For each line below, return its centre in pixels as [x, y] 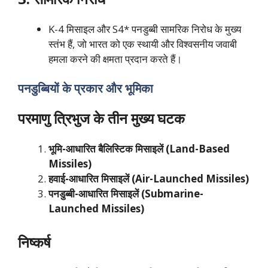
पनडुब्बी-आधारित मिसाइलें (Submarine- [126, 194]
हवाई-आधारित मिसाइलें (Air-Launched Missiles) [149, 179]
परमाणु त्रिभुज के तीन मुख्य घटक [103, 118]
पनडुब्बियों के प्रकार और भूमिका [87, 89]
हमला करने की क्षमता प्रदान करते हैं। [115, 59]
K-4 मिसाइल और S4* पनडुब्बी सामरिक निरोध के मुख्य [145, 29]
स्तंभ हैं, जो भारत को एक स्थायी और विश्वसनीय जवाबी [143, 44]
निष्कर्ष [34, 242]
